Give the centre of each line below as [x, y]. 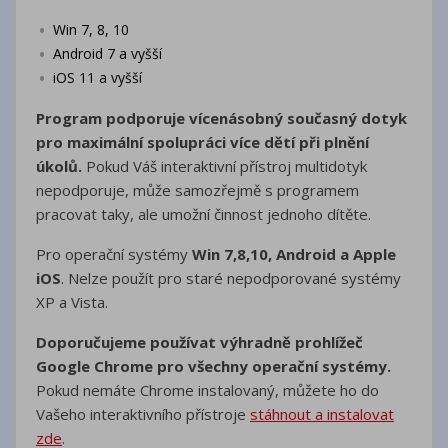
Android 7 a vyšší [107, 53]
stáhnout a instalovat [322, 413]
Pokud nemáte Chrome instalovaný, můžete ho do [207, 389]
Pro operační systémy [114, 253]
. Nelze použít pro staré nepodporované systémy [231, 277]
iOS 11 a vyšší [97, 77]
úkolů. [59, 165]
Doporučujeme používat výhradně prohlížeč [199, 341]
